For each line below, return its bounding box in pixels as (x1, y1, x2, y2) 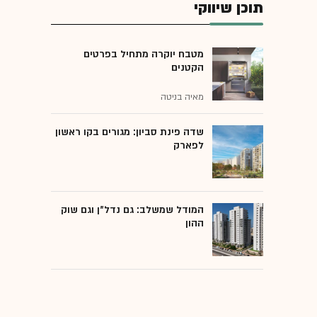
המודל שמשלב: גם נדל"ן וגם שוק (61, 202, 204, 217)
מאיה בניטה (161, 91, 204, 103)
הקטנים (171, 60, 204, 74)
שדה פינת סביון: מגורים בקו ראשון (55, 125, 204, 139)
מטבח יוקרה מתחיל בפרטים (83, 47, 204, 61)
